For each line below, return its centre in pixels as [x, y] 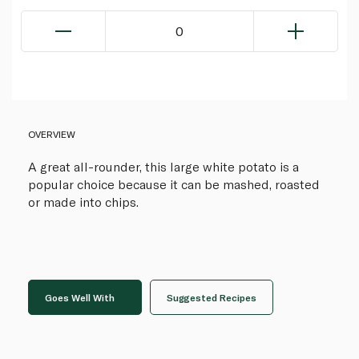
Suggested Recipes [212, 298]
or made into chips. [83, 202]
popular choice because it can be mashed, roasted [174, 184]
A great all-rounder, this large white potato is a [163, 167]
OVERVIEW [52, 134]
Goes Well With [80, 298]
